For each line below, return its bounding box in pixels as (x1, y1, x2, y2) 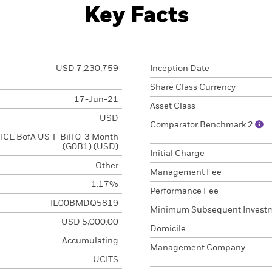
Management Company (150, 243, 245, 252)
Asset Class (150, 102, 195, 110)
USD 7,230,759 (55, 64, 118, 73)
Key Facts (83, 5, 189, 27)
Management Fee (150, 168, 222, 177)
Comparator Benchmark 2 (150, 121, 255, 129)
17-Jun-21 (73, 95, 118, 104)
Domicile (150, 225, 186, 233)
